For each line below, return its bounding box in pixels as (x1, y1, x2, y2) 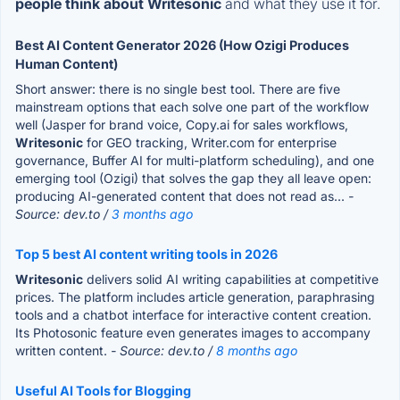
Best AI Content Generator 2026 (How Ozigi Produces (15, 37, 349, 53)
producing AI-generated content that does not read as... (15, 187, 348, 204)
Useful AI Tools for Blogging (15, 382, 191, 398)
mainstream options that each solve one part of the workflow (15, 98, 369, 114)
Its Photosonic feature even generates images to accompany (15, 324, 371, 340)
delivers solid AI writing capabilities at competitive (83, 271, 379, 287)
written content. (15, 342, 111, 358)
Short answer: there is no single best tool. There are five (15, 80, 340, 96)
